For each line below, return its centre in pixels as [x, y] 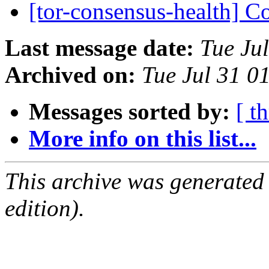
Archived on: [70, 75]
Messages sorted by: [129, 112]
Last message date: [99, 48]
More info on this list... [143, 139]
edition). [45, 208]
